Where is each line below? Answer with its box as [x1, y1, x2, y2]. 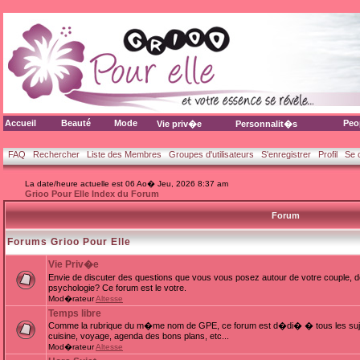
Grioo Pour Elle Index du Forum [25, 189, 159, 198]
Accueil [5, 118, 36, 128]
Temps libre [48, 308, 101, 319]
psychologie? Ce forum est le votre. [48, 283, 186, 292]
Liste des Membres [87, 149, 162, 159]
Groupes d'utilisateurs [169, 149, 254, 159]
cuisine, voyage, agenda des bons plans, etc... [48, 331, 229, 341]
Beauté [61, 118, 91, 128]
